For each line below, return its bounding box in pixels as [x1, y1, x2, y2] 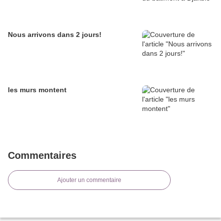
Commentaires [8, 150, 76, 161]
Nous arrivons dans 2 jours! [8, 31, 102, 39]
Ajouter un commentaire [57, 177, 121, 184]
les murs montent [8, 86, 67, 94]
